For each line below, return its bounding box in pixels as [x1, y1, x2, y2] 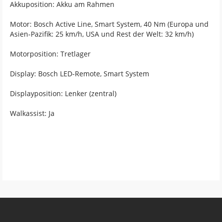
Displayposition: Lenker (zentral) [10, 88, 116, 98]
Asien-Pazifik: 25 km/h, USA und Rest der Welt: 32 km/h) [10, 29, 194, 39]
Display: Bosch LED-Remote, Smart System [10, 68, 149, 78]
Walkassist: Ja [10, 108, 55, 118]
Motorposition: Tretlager [10, 49, 91, 58]
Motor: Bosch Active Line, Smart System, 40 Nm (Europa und [10, 19, 209, 29]
